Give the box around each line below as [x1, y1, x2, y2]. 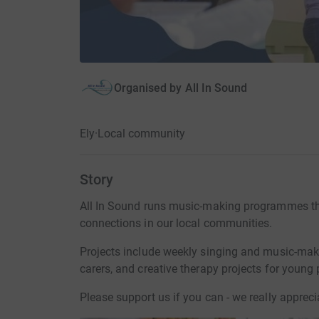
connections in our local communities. [79, 216, 273, 231]
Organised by [113, 80, 182, 95]
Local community [97, 127, 185, 141]
